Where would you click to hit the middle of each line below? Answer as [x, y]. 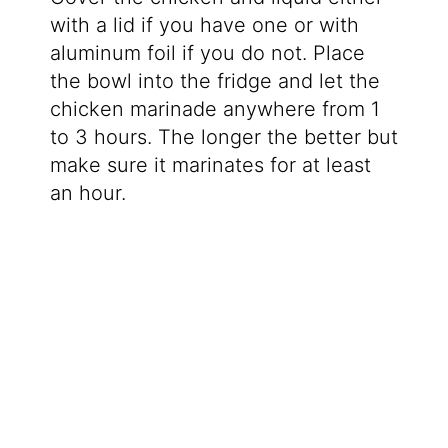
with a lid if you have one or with [204, 25]
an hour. [87, 193]
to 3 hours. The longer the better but [223, 137]
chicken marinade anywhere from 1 [214, 109]
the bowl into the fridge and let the [214, 81]
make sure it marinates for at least [210, 165]
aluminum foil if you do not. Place [207, 53]
